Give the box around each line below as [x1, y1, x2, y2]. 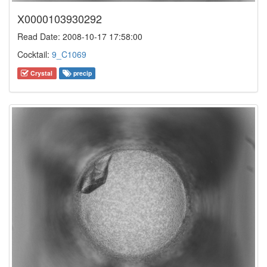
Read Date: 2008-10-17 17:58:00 [17, 30, 142, 42]
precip [71, 68, 92, 77]
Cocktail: [17, 48, 52, 60]
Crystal [29, 68, 53, 77]
